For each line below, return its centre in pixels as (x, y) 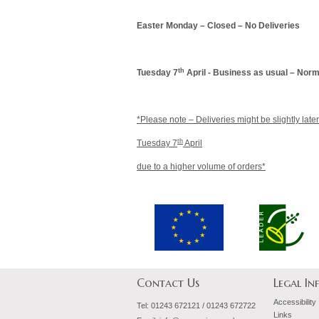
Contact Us (168, 283)
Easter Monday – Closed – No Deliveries (218, 26)
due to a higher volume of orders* (201, 167)
